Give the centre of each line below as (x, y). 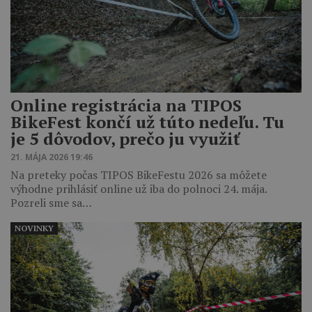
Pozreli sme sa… (51, 203)
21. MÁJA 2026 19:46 (52, 157)
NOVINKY (34, 228)
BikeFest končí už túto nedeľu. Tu (147, 122)
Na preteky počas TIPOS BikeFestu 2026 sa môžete (139, 175)
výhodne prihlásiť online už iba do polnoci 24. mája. (139, 189)
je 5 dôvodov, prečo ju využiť (125, 139)
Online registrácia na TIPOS (126, 106)
